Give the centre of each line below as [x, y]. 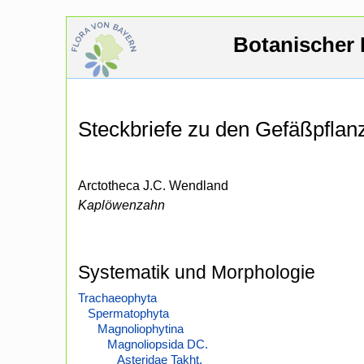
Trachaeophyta [117, 298]
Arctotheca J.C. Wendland [153, 186]
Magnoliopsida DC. [158, 344]
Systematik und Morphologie [197, 273]
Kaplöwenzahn [121, 206]
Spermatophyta [128, 314]
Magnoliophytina [141, 329]
